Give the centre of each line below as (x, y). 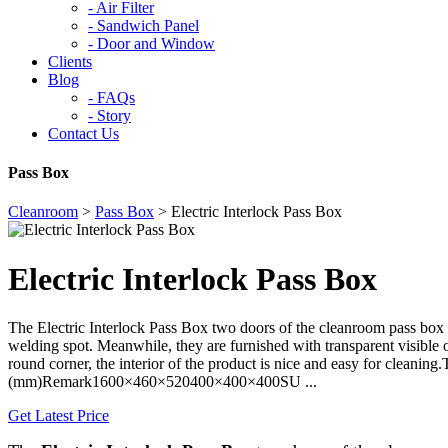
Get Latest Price (58, 416)
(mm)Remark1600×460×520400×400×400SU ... (162, 382)
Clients (70, 61)
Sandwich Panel (146, 25)
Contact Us (83, 133)
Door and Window (154, 43)
